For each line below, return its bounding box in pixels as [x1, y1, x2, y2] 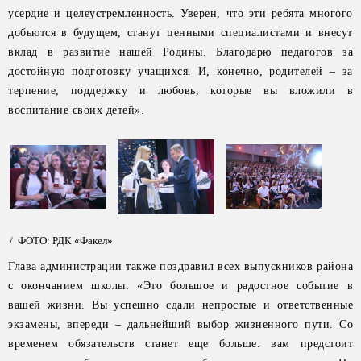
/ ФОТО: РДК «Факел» [10, 234, 113, 247]
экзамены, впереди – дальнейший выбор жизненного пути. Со [8, 318, 353, 330]
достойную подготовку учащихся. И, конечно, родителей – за [8, 65, 353, 77]
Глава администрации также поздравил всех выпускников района [8, 260, 353, 272]
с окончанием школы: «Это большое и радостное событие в [8, 280, 353, 292]
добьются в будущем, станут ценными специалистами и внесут [8, 27, 353, 39]
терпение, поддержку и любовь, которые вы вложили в [8, 85, 353, 97]
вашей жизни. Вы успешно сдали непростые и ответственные [8, 299, 353, 311]
